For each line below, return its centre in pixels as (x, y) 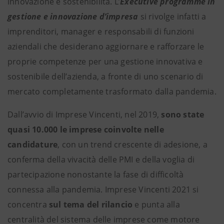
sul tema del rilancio (92, 204)
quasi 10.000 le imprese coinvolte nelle (86, 129)
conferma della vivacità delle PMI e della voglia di (101, 159)
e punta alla (157, 204)
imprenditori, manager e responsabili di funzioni (101, 31)
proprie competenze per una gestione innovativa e (105, 61)
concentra (28, 204)
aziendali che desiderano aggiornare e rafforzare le (106, 46)
